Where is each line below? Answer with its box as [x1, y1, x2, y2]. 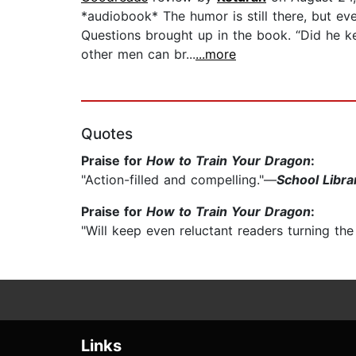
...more [195, 46, 236, 63]
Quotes [81, 125, 133, 144]
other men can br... [81, 46, 195, 63]
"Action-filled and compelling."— [81, 172, 277, 188]
